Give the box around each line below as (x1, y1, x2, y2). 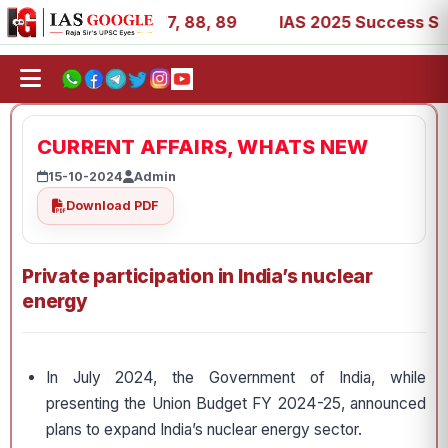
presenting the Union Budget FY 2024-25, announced (46, 394, 426, 413)
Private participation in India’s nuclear (22, 265, 373, 288)
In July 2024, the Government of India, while (46, 368, 426, 387)
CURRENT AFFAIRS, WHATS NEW (37, 135, 369, 159)
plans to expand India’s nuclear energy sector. (46, 420, 362, 439)
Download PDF (66, 198, 159, 213)
